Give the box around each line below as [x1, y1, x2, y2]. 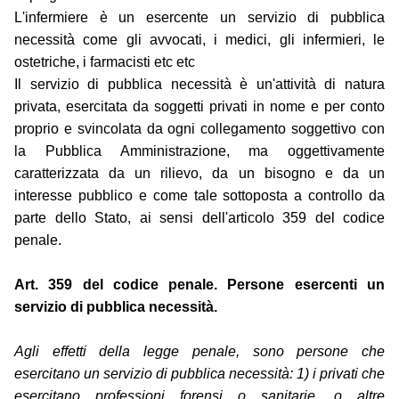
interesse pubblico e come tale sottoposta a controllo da [14, 188, 385, 204]
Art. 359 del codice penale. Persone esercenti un [14, 277, 385, 293]
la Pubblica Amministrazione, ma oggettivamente [14, 143, 385, 159]
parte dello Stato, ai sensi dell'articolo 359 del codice [14, 210, 385, 226]
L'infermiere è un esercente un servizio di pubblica [14, 10, 385, 26]
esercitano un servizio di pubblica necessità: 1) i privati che [14, 366, 385, 382]
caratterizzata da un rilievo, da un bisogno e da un [14, 166, 385, 182]
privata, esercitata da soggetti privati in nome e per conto [14, 99, 385, 115]
